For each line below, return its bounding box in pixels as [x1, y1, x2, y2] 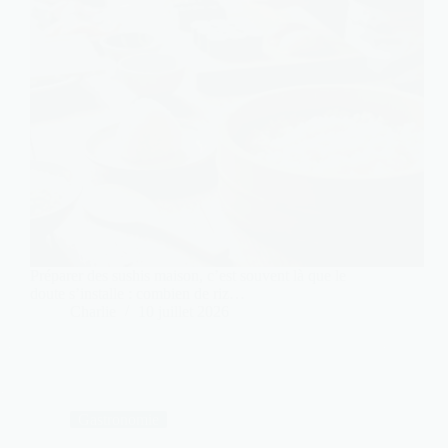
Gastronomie [78, 411, 159, 429]
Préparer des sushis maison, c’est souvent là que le [30, 267, 346, 285]
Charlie [70, 303, 116, 321]
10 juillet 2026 [138, 303, 229, 321]
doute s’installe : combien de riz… [30, 285, 245, 303]
